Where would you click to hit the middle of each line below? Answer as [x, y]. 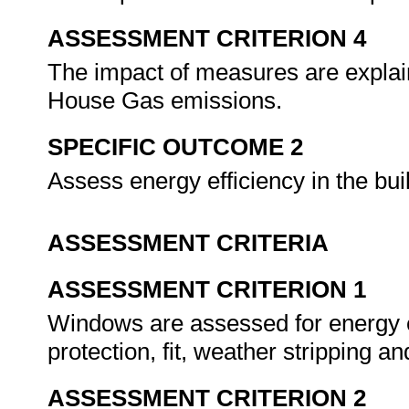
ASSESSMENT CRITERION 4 [207, 38]
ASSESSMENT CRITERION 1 [207, 289]
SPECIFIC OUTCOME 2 [175, 147]
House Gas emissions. [168, 100]
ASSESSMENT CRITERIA [188, 243]
